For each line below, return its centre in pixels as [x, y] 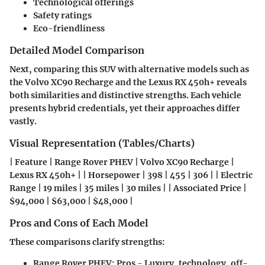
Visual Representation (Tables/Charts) [102, 143]
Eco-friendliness [69, 28]
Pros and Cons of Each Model [79, 223]
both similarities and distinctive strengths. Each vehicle [125, 95]
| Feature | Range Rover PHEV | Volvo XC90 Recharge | [122, 162]
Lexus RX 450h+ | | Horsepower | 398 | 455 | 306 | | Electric [131, 175]
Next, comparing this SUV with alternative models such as [129, 69]
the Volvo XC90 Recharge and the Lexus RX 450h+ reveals [128, 82]
